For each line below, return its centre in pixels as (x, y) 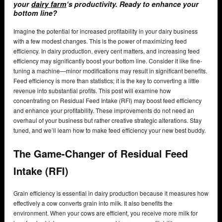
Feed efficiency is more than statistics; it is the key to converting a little (106, 81)
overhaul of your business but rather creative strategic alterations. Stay (108, 120)
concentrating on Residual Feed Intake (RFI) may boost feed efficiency (108, 101)
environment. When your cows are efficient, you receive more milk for (106, 213)
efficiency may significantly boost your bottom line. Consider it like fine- (108, 61)
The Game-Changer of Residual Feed (101, 153)
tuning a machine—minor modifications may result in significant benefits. (110, 71)
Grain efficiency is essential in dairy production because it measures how (111, 193)
